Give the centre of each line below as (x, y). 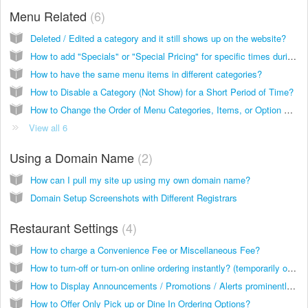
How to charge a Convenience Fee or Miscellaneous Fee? (145, 250)
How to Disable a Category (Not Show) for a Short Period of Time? (162, 91)
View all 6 (48, 127)
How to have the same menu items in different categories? (146, 74)
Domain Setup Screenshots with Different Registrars (134, 197)
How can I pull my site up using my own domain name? (140, 179)
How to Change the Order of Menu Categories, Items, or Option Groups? (288, 109)
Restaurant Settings (66, 227)
